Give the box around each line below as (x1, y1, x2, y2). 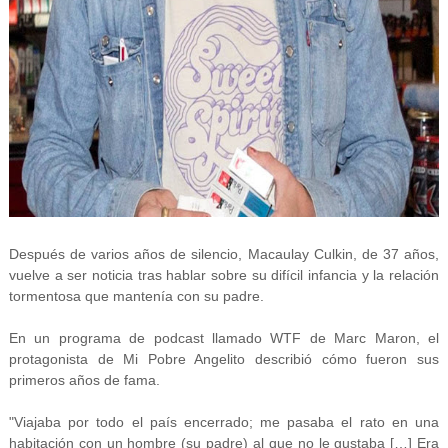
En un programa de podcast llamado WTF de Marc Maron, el (8, 330, 440, 346)
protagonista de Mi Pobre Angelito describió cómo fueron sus (8, 351, 440, 367)
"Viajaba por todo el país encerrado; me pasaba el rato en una (8, 414, 440, 430)
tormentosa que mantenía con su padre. (8, 288, 264, 304)
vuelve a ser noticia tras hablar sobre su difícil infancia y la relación (8, 267, 440, 283)
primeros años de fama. (8, 372, 160, 388)
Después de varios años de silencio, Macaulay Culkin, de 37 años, (8, 246, 440, 262)
